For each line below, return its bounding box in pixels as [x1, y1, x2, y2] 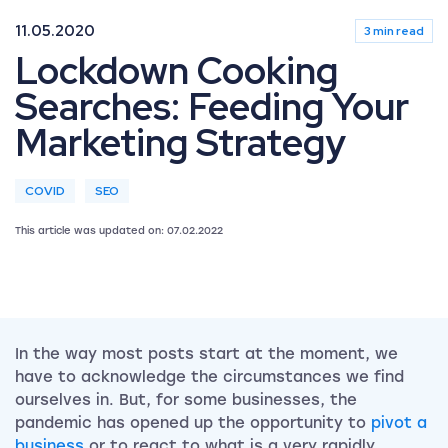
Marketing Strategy [15, 117, 346, 167]
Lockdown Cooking [15, 45, 338, 95]
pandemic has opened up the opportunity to [15, 414, 371, 433]
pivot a [371, 414, 427, 433]
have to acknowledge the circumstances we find [15, 368, 404, 387]
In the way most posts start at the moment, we [15, 345, 398, 364]
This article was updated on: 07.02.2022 [15, 224, 223, 238]
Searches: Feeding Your [15, 81, 409, 131]
